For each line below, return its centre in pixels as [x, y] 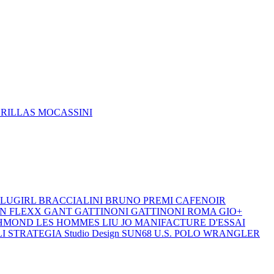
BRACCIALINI [72, 200]
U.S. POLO [179, 233]
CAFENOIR [201, 200]
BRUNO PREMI [140, 200]
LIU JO [118, 222]
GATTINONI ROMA [175, 211]
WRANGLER [231, 233]
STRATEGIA [36, 233]
